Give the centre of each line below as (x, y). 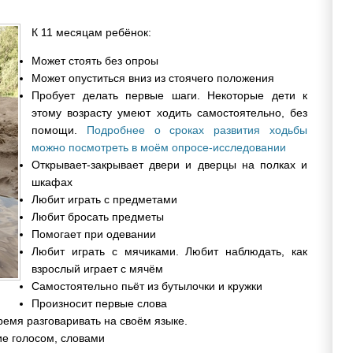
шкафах (52, 182)
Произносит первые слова (99, 303)
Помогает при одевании (94, 234)
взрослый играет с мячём (97, 268)
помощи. (59, 130)
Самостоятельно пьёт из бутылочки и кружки (147, 286)
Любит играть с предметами (104, 199)
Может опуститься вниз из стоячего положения (153, 78)
